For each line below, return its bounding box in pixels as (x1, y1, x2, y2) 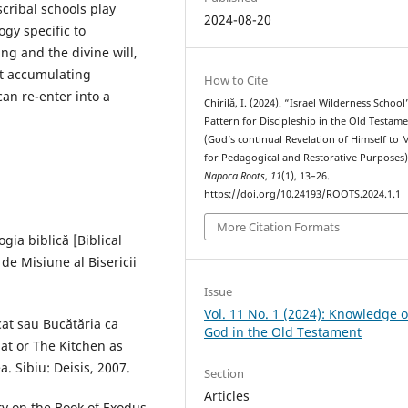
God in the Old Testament (204, 322, 362, 341)
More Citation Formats (217, 218, 341, 235)
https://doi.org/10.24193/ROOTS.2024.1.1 (204, 188, 402, 201)
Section (204, 364, 245, 382)
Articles (204, 386, 250, 404)
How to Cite (204, 72, 269, 89)
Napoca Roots (204, 169, 266, 183)
